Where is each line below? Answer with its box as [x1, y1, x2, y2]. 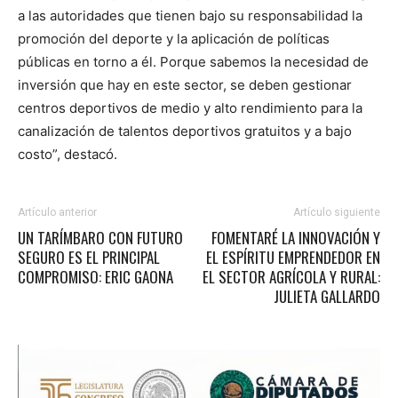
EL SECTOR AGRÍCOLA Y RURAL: [203, 265, 380, 288]
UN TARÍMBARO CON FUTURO [18, 226, 183, 249]
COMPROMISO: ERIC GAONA [18, 265, 173, 288]
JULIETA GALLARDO [274, 284, 380, 307]
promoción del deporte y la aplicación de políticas [18, 29, 330, 47]
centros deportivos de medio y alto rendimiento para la [18, 99, 362, 116]
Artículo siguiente [293, 205, 380, 219]
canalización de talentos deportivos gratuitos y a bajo [18, 122, 352, 139]
